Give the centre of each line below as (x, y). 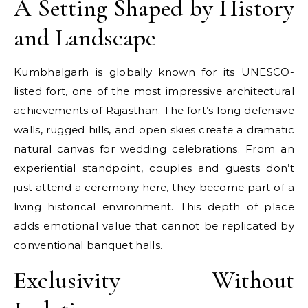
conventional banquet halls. (88, 245)
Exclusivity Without (154, 280)
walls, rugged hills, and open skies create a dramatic (154, 130)
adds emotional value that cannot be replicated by (154, 226)
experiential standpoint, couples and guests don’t (154, 168)
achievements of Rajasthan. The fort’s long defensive (154, 110)
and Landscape (85, 37)
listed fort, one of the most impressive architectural (154, 91)
